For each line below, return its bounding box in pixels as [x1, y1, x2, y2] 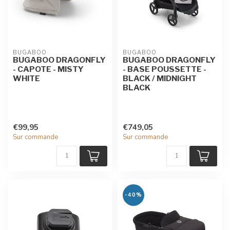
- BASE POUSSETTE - [123, 64, 206, 74]
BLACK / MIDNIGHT [123, 73, 197, 83]
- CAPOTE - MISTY [13, 64, 84, 74]
